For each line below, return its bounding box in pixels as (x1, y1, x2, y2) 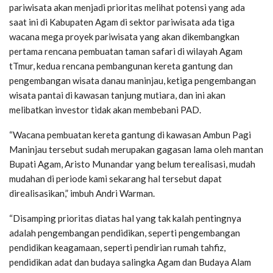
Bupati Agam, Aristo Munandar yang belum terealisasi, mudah (9, 158, 255, 170)
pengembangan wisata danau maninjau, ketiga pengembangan (9, 75, 256, 87)
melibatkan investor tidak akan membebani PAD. (9, 104, 201, 116)
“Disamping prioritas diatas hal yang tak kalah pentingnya (9, 213, 241, 224)
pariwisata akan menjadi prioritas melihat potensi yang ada (9, 2, 245, 13)
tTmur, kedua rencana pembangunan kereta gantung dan (9, 60, 233, 72)
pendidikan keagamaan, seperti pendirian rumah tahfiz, (9, 242, 225, 253)
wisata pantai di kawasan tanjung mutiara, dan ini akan (9, 90, 225, 101)
